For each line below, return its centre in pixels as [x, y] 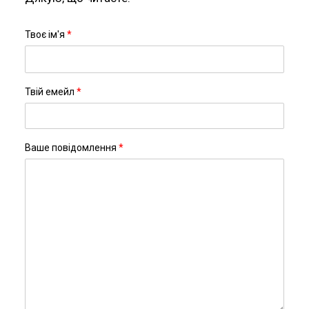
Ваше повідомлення [71, 148]
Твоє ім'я [46, 34]
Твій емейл [50, 92]
